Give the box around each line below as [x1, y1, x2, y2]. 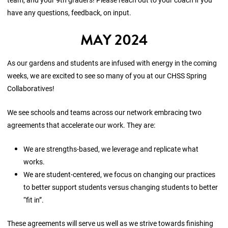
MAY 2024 [80, 28, 148, 51]
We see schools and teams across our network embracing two [7, 107, 202, 118]
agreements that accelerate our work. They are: [7, 120, 157, 130]
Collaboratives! [7, 83, 56, 94]
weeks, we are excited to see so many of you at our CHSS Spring [7, 71, 207, 81]
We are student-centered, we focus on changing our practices [23, 169, 216, 179]
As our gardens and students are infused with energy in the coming [7, 58, 217, 68]
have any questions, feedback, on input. [7, 8, 132, 18]
